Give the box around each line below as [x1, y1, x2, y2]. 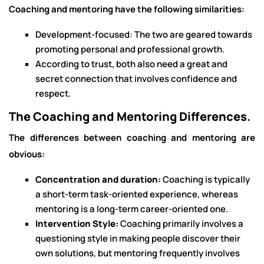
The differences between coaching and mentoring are [9, 131, 255, 144]
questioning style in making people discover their [35, 232, 240, 245]
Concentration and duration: [35, 173, 163, 186]
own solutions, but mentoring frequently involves [35, 247, 240, 259]
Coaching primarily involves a [120, 217, 243, 230]
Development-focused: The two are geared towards [35, 28, 252, 41]
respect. [35, 87, 71, 100]
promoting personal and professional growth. [35, 43, 225, 55]
